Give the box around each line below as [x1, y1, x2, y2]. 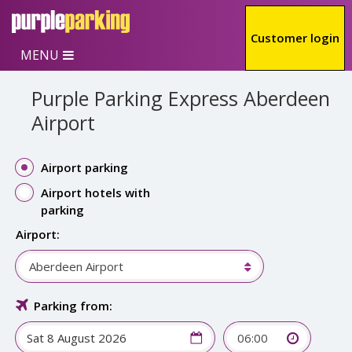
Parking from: [34, 298, 113, 313]
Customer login [251, 30, 339, 46]
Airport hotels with [41, 185, 150, 200]
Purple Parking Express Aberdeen [31, 85, 330, 112]
